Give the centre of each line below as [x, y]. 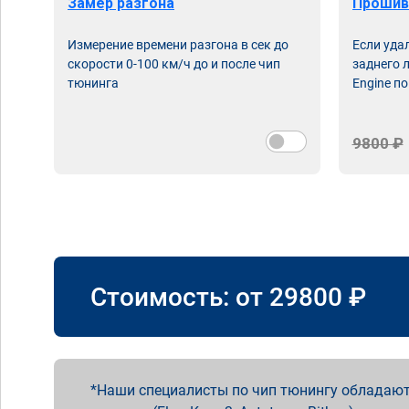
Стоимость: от [180, 297]
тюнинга [93, 83]
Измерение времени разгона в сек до [178, 45]
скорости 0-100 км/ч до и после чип [174, 64]
